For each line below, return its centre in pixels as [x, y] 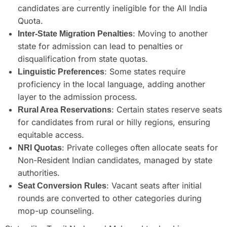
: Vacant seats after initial [154, 185]
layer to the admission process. [78, 97]
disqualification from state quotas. [83, 59]
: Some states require [145, 71]
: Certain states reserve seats [167, 109]
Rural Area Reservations [65, 109]
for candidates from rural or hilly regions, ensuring [114, 122]
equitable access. [51, 135]
